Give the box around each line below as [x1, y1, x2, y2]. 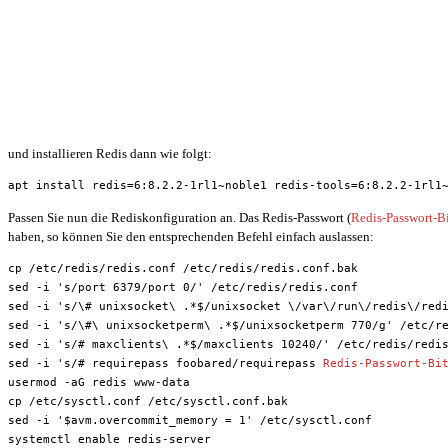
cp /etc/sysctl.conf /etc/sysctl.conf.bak [8, 394, 288, 408]
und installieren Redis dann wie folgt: [8, 145, 212, 161]
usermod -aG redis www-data [8, 375, 190, 389]
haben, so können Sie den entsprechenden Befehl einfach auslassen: [8, 228, 374, 244]
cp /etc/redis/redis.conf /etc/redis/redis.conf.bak [8, 261, 358, 275]
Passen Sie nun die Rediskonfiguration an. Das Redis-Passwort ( [8, 209, 351, 225]
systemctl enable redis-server [8, 432, 211, 446]
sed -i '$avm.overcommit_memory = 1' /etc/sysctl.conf [8, 413, 372, 427]
